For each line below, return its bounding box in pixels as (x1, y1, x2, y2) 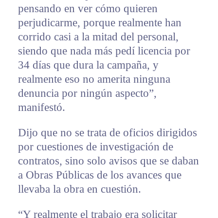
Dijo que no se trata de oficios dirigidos (18, 127, 197, 139)
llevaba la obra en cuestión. (18, 183, 141, 196)
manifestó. (18, 101, 65, 114)
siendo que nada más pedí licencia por (18, 45, 190, 57)
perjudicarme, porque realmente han (18, 17, 182, 29)
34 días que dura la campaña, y (18, 59, 159, 72)
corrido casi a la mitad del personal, (18, 31, 179, 43)
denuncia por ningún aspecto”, (18, 87, 157, 100)
